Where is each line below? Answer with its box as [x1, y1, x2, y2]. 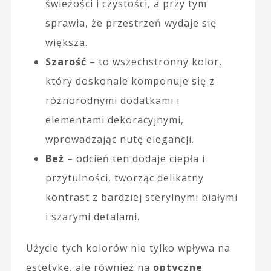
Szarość [45, 54, 87, 68]
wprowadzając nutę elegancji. [45, 132, 194, 146]
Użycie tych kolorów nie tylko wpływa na [25, 241, 230, 255]
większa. [45, 35, 88, 49]
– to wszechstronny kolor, [86, 54, 222, 68]
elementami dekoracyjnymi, [45, 113, 184, 126]
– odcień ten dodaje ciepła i [64, 151, 205, 165]
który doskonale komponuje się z [45, 74, 215, 88]
